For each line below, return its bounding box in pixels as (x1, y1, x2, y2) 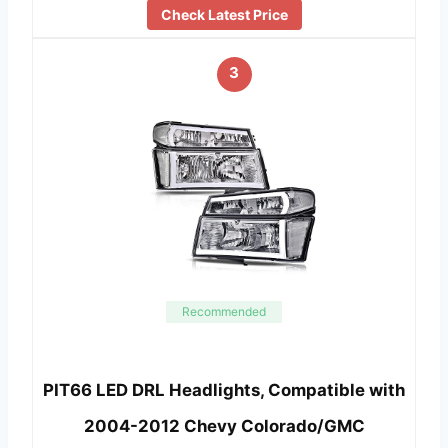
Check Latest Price (160, 6, 288, 24)
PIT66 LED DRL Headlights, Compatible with (43, 379, 405, 400)
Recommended (182, 304, 266, 320)
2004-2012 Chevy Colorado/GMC (83, 415, 365, 436)
